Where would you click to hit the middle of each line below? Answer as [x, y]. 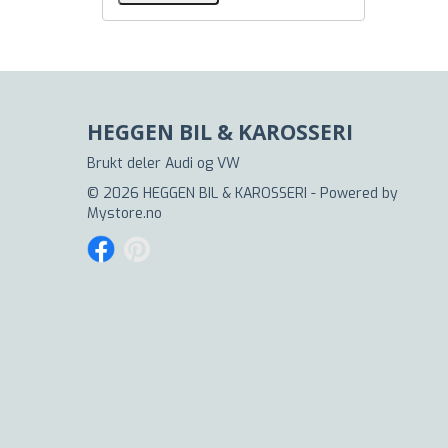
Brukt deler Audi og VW [163, 163]
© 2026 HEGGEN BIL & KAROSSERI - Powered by [242, 193]
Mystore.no [124, 213]
